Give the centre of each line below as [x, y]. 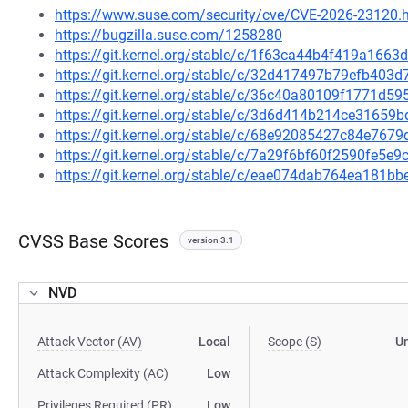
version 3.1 [211, 240]
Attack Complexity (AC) [103, 373]
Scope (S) [295, 342]
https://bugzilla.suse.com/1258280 [168, 35]
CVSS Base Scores [93, 241]
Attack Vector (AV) [90, 342]
